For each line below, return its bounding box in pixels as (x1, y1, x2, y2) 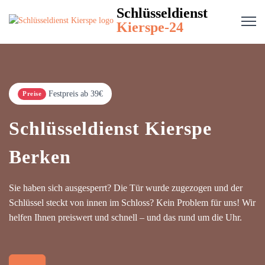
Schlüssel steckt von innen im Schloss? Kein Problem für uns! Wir (9, 198, 256, 208)
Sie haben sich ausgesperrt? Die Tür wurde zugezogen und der (9, 183, 243, 193)
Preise (22, 90, 41, 97)
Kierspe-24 (117, 20, 183, 35)
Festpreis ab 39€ (49, 89, 103, 98)
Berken (9, 146, 71, 167)
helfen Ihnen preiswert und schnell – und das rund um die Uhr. (9, 212, 242, 222)
